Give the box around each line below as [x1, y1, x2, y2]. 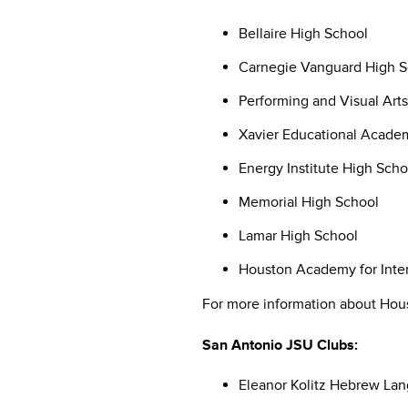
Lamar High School [239, 226, 358, 245]
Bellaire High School [239, 24, 368, 43]
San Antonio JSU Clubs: [202, 335, 358, 354]
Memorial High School [239, 192, 379, 211]
